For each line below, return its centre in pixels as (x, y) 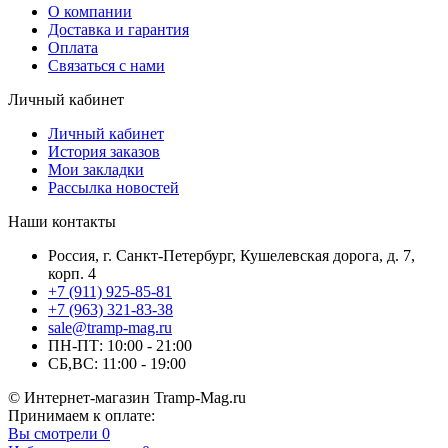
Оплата (73, 47)
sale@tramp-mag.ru (110, 327)
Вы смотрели (53, 433)
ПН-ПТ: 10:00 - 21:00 (120, 345)
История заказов (104, 151)
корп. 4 (72, 273)
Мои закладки (96, 169)
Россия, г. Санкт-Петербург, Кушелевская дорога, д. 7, (231, 255)
